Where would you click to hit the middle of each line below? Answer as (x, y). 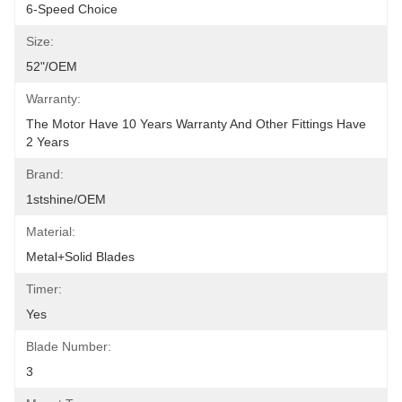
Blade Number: (69, 346)
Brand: (45, 174)
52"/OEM (52, 66)
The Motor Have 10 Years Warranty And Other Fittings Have (196, 124)
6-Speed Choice (72, 9)
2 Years (48, 142)
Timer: (44, 289)
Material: (51, 232)
